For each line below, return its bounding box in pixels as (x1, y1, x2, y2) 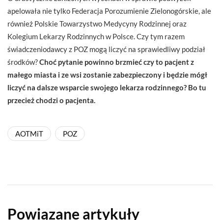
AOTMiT (15, 129, 43, 138)
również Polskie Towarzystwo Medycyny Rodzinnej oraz (7, 19, 187, 28)
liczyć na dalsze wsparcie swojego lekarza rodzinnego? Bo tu (7, 82, 206, 92)
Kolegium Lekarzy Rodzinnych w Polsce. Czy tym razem (7, 31, 185, 41)
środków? (7, 57, 39, 66)
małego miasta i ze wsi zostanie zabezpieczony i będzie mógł (7, 70, 207, 79)
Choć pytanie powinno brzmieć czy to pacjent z (39, 57, 194, 66)
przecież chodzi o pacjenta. (7, 95, 95, 105)
